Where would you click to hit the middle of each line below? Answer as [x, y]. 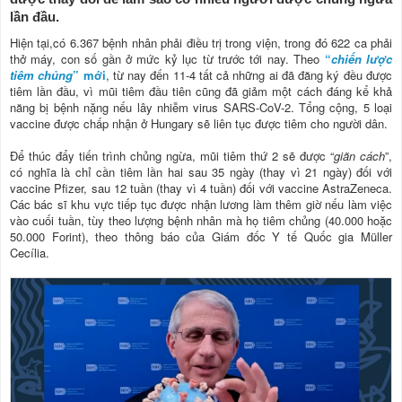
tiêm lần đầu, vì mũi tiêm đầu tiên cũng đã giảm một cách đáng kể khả [201, 91]
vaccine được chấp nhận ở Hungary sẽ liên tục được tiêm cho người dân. [199, 123]
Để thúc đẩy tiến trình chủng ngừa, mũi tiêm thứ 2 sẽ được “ [172, 156]
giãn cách [359, 156]
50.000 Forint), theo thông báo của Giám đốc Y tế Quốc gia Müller [201, 236]
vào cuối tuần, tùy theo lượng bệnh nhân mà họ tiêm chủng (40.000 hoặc [201, 220]
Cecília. [30, 253]
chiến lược [362, 59]
